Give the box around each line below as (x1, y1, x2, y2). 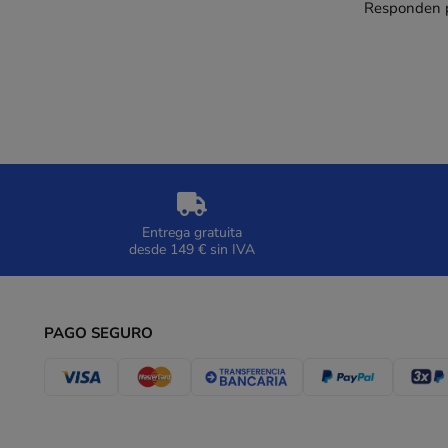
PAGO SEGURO (44, 323, 153, 344)
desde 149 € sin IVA (129, 240, 255, 260)
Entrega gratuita (142, 223, 242, 243)
